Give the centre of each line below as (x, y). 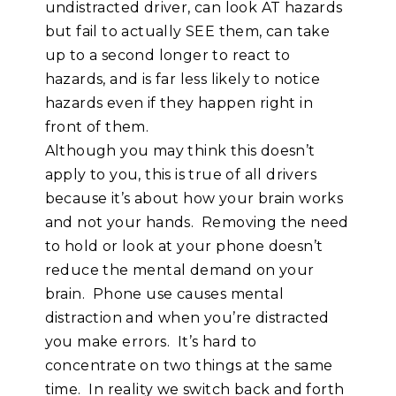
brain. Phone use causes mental (164, 294)
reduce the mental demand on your (179, 270)
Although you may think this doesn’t (180, 151)
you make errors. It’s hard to (151, 342)
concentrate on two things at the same (189, 366)
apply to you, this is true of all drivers (181, 175)
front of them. (97, 127)
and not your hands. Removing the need (197, 223)
